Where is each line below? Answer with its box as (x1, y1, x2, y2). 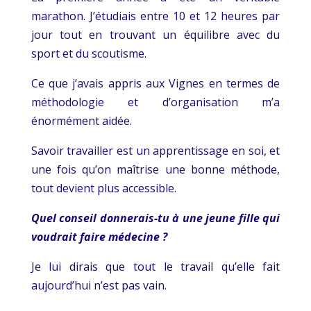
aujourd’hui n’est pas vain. (31, 277, 167, 293)
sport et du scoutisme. (31, 45, 146, 61)
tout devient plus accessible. (31, 180, 176, 196)
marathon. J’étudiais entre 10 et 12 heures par (31, 8, 280, 24)
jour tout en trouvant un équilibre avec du (31, 26, 280, 42)
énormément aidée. (31, 112, 132, 128)
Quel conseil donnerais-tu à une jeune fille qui (31, 210, 280, 226)
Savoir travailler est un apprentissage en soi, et (31, 142, 280, 158)
